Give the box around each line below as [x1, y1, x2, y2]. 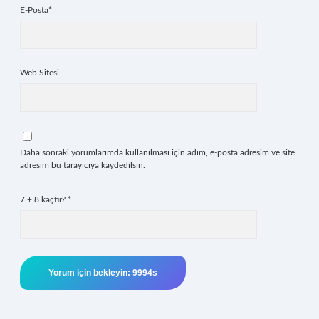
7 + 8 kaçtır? [20, 195, 68, 204]
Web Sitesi [20, 68, 59, 77]
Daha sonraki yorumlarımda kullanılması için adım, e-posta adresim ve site [20, 148, 295, 157]
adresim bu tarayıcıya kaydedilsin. [20, 161, 145, 169]
